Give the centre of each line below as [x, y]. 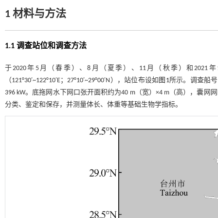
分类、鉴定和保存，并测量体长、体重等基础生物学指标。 [93, 105]
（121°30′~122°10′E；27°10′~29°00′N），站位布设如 [82, 80]
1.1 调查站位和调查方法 [46, 46]
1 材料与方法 [36, 14]
